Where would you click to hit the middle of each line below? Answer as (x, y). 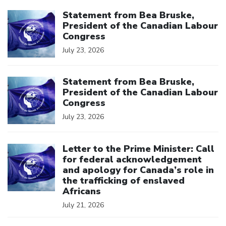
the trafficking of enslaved (124, 180)
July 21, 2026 (83, 205)
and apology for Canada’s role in (138, 170)
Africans (82, 191)
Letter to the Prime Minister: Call (138, 149)
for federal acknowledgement (132, 159)
